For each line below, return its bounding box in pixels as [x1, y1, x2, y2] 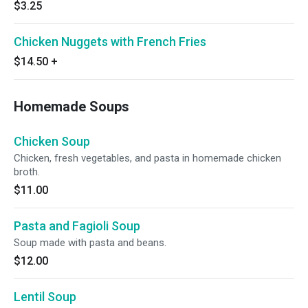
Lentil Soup [14, 289, 76, 304]
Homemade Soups [14, 98, 129, 115]
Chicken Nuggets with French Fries [14, 34, 206, 49]
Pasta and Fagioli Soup [14, 219, 140, 233]
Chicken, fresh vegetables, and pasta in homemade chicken [14, 152, 281, 164]
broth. [14, 166, 40, 178]
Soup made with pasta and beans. [14, 236, 166, 249]
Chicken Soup [14, 134, 90, 148]
